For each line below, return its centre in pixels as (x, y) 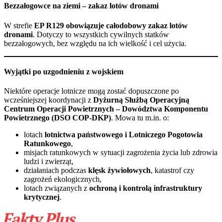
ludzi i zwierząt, (49, 162)
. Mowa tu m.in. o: (140, 118)
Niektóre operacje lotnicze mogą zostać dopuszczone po (91, 91)
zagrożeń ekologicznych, (63, 179)
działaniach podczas (56, 170)
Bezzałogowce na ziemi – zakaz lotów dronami (81, 6)
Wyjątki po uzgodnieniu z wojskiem (64, 71)
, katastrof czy (172, 170)
